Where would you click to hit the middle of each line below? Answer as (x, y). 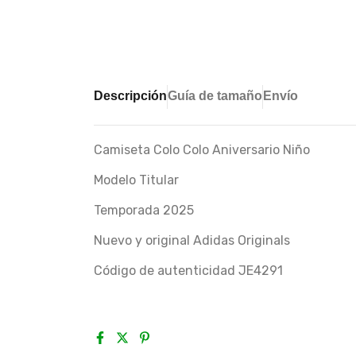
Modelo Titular (136, 180)
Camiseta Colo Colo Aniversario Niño (202, 150)
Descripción (130, 96)
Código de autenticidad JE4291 (188, 271)
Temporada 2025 (144, 211)
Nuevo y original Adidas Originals (192, 241)
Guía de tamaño (215, 96)
